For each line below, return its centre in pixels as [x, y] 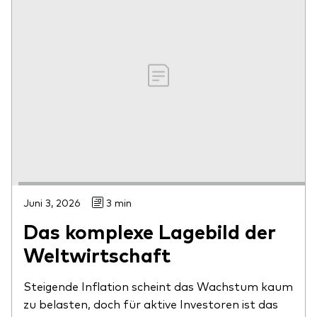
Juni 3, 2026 [52, 202]
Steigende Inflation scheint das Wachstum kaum [158, 286]
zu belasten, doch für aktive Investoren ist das [151, 303]
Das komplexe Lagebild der [150, 230]
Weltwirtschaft [97, 254]
